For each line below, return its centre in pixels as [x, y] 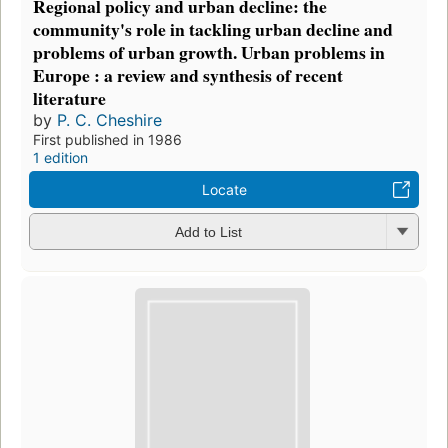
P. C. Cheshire [109, 119]
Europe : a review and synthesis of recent [188, 74]
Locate [224, 189]
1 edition [60, 157]
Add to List [208, 232]
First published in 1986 [107, 139]
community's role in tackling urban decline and [213, 28]
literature [69, 97]
